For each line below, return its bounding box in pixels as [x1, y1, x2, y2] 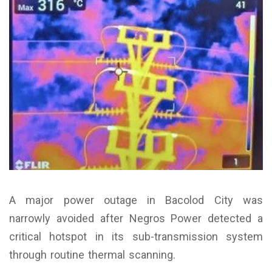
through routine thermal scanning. [9, 248, 175, 261]
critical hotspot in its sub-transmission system [9, 229, 263, 243]
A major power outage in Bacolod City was [9, 193, 263, 206]
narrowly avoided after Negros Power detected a [9, 211, 263, 225]
